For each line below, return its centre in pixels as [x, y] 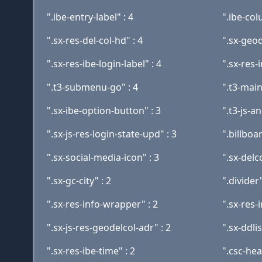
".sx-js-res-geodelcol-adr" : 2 [109, 227]
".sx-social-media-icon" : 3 [103, 157]
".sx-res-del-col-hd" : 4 [95, 40]
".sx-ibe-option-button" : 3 [104, 111]
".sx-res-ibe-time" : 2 [91, 251]
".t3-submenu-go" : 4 [92, 87]
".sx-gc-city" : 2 [79, 181]
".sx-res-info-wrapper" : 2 [102, 204]
